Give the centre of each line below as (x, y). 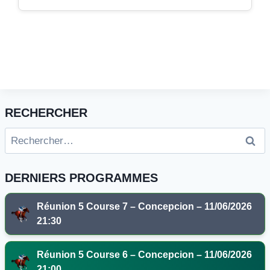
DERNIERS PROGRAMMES (81, 178)
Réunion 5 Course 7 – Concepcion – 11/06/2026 (144, 207)
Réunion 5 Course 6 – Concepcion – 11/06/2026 (144, 255)
